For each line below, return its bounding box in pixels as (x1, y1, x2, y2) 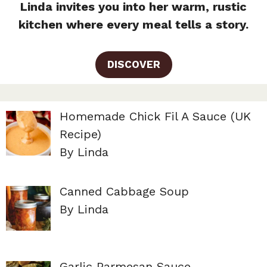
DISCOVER (107, 58, 160, 70)
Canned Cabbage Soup (60, 184, 189, 198)
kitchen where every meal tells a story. (18, 17, 249, 32)
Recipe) (60, 126, 101, 141)
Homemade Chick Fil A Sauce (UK (60, 108, 251, 123)
